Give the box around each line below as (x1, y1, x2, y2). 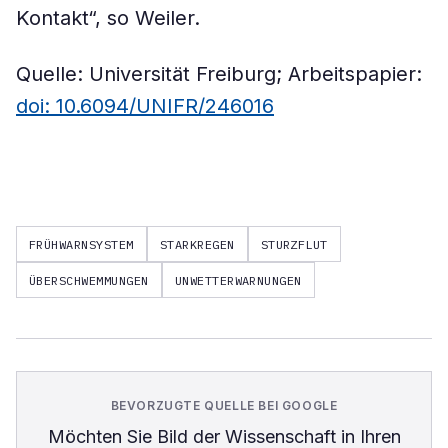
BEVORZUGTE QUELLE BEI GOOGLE (110, 398, 338, 413)
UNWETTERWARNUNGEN (174, 272, 302, 288)
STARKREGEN (159, 236, 235, 252)
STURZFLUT (260, 236, 328, 252)
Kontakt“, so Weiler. (16, 6, 200, 30)
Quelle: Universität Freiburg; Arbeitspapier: (16, 62, 422, 86)
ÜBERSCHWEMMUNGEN (29, 272, 149, 288)
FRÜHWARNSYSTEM (29, 236, 134, 252)
